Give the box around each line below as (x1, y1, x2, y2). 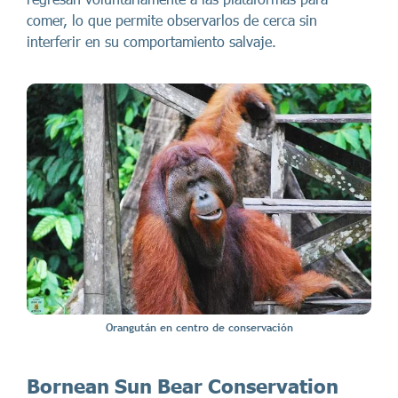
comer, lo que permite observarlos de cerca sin (27, 12, 317, 29)
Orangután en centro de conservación (105, 322, 293, 335)
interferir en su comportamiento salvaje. (27, 33, 276, 51)
